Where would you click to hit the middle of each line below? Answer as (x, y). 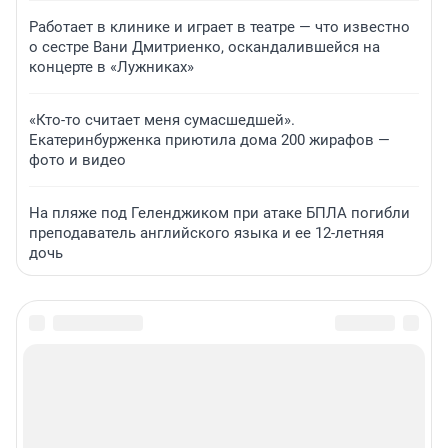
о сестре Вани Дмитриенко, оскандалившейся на (204, 47)
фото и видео (77, 160)
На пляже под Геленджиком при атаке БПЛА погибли (219, 213)
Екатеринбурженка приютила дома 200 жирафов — (209, 140)
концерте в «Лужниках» (111, 67)
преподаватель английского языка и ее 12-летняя (206, 233)
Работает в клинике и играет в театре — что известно (219, 27)
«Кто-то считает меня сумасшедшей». (162, 120)
